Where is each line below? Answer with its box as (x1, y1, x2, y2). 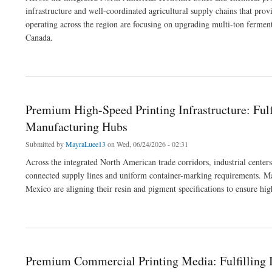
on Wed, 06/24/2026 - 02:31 (106, 139, 188, 149)
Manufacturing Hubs (25, 118, 127, 135)
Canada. (25, 32, 53, 44)
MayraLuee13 (66, 139, 106, 149)
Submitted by (25, 139, 66, 149)
